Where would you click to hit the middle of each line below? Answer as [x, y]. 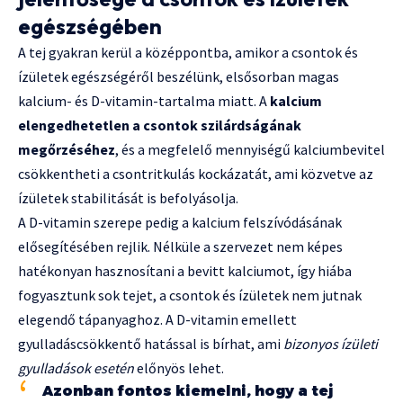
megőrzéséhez [67, 150]
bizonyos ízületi [331, 344]
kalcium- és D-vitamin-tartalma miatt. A [144, 101]
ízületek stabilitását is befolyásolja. [128, 198]
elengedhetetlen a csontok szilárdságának [160, 125]
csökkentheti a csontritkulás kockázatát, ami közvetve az [196, 174]
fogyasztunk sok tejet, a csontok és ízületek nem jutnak [190, 296]
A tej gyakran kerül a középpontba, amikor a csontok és [188, 53]
